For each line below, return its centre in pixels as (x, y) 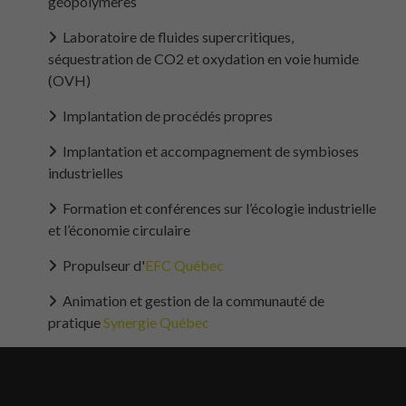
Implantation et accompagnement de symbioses (208, 150)
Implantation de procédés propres (164, 115)
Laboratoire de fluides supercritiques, (175, 36)
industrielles (85, 172)
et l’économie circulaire (119, 229)
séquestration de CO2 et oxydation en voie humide (203, 58)
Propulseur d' (101, 265)
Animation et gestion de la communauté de (190, 300)
